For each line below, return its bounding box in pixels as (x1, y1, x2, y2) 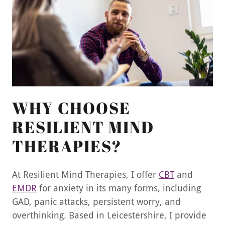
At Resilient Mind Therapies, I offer (12, 169, 159, 180)
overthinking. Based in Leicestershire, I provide (12, 210, 206, 221)
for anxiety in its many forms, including (37, 183, 201, 194)
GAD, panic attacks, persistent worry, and (12, 196, 181, 207)
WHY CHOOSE (12, 97, 131, 119)
